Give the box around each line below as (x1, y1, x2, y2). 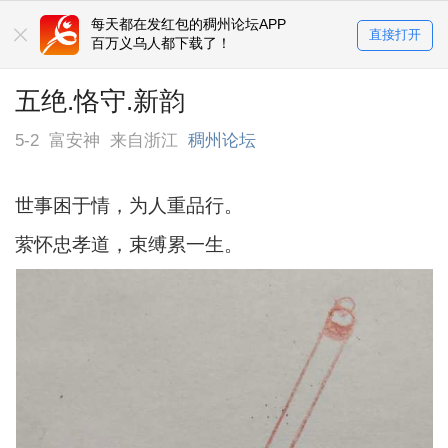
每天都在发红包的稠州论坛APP (91, 16, 287, 33)
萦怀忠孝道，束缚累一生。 (15, 234, 244, 256)
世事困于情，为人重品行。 (15, 195, 244, 217)
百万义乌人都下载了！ (91, 35, 232, 52)
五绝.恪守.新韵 (15, 85, 186, 116)
